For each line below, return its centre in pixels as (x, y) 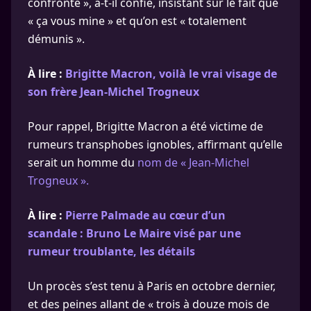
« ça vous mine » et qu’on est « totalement (137, 21)
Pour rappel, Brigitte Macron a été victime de (145, 126)
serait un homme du (83, 162)
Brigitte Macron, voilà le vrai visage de (171, 74)
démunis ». (56, 39)
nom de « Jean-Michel (193, 162)
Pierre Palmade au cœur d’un (145, 215)
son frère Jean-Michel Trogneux (114, 92)
